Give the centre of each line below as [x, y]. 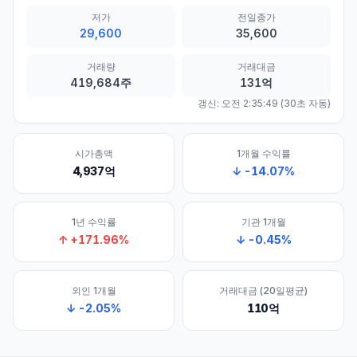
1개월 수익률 [263, 153]
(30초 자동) [304, 103]
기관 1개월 [263, 222]
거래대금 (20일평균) [263, 290]
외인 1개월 [94, 290]
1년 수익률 [94, 222]
